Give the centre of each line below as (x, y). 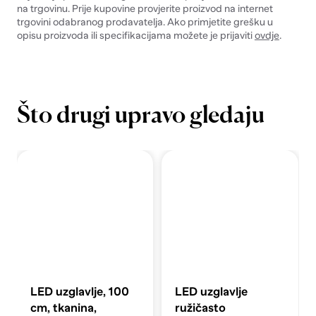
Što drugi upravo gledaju (140, 116)
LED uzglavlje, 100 (80, 292)
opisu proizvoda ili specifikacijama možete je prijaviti (135, 35)
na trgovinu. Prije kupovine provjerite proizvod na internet (145, 8)
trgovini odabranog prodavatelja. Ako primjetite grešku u (145, 22)
